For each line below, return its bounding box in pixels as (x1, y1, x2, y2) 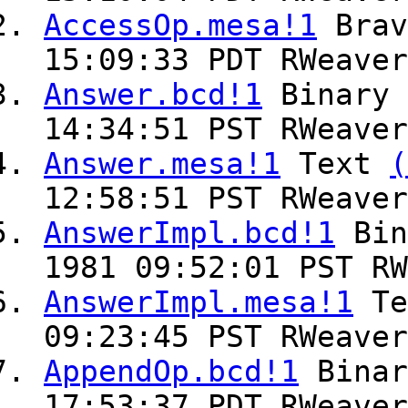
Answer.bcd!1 (44, 77, 262, 113)
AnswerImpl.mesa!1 (44, 285, 353, 321)
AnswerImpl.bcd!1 (44, 216, 335, 251)
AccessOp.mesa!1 (44, 8, 317, 44)
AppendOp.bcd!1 (44, 354, 299, 390)
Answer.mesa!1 (44, 147, 280, 182)
